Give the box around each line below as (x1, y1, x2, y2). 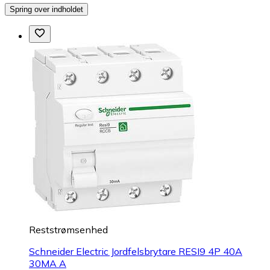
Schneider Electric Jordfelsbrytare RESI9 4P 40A (29, 245, 242, 257)
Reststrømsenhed (29, 223, 108, 236)
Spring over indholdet (10, 4, 83, 14)
